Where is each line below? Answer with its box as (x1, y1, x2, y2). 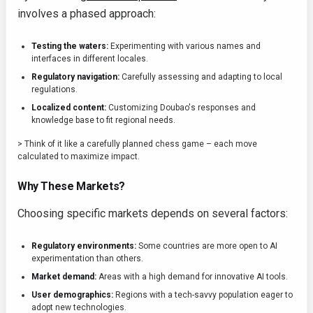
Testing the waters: (31, 41, 108, 51)
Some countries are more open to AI (136, 241, 277, 251)
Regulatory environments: (31, 241, 136, 251)
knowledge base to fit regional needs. (31, 115, 175, 125)
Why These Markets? (17, 180, 125, 193)
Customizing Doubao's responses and (106, 103, 256, 112)
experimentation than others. (31, 254, 143, 263)
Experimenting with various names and (108, 41, 261, 51)
